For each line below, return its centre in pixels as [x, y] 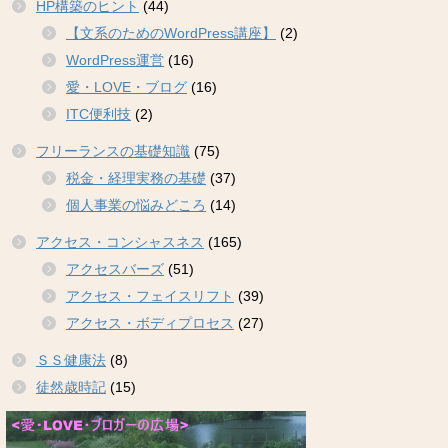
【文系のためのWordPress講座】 [171, 32]
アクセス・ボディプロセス [150, 322]
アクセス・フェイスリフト [150, 295]
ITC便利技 [98, 113]
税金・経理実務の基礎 [136, 177]
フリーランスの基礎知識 [113, 150]
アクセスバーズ [115, 268]
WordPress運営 [115, 59]
